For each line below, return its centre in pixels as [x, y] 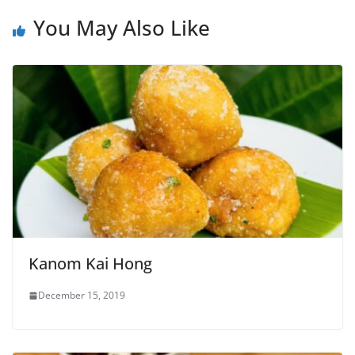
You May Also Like [122, 27]
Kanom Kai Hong [90, 264]
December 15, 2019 [82, 296]
